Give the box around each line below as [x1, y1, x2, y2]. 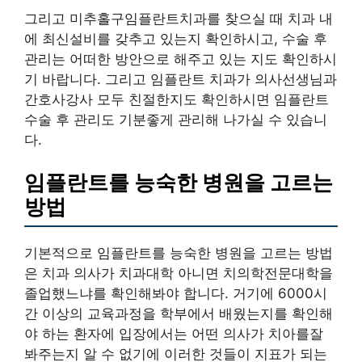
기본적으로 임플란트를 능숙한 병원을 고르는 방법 [24, 245, 333, 261]
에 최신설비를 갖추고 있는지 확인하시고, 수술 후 [24, 30, 327, 47]
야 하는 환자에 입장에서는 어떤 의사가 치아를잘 [24, 326, 323, 342]
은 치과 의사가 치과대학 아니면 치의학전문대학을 [24, 265, 333, 281]
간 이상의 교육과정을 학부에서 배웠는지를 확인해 [24, 305, 333, 322]
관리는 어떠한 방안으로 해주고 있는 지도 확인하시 [24, 50, 337, 67]
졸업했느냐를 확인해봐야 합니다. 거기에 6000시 [24, 285, 327, 301]
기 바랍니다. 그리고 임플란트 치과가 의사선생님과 [24, 70, 337, 87]
